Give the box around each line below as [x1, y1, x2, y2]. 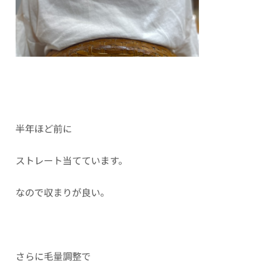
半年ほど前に [15, 121, 73, 136]
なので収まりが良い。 [15, 185, 110, 199]
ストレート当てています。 [15, 153, 128, 167]
